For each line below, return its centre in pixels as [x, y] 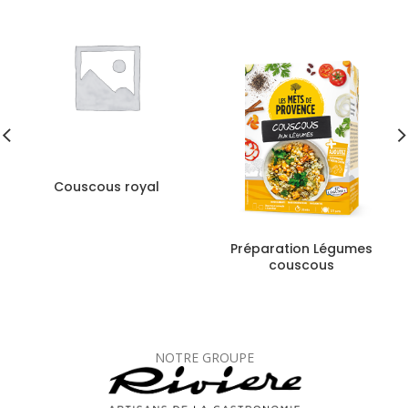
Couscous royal [107, 187]
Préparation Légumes [301, 249]
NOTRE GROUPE [204, 357]
